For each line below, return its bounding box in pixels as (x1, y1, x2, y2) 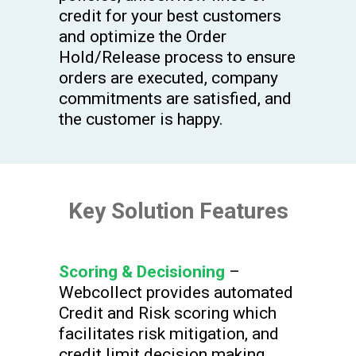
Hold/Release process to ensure (59, 48, 296, 68)
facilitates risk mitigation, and (59, 324, 279, 344)
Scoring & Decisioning (59, 262, 225, 282)
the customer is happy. (59, 110, 223, 130)
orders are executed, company (59, 68, 278, 88)
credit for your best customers (59, 6, 281, 26)
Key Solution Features (68, 198, 288, 225)
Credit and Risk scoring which (59, 304, 277, 323)
